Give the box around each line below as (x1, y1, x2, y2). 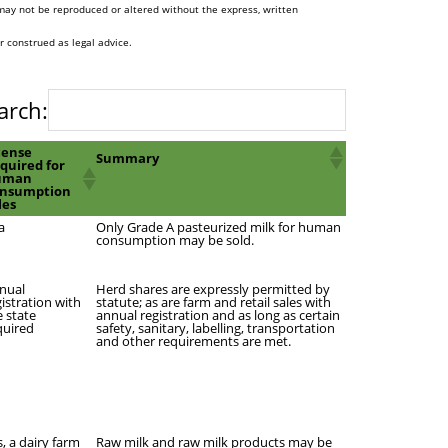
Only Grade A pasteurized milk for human (96, 218, 341, 236)
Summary (96, 148, 159, 167)
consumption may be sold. (96, 231, 254, 249)
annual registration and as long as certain (96, 306, 340, 324)
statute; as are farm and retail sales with (96, 293, 331, 311)
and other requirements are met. (96, 332, 291, 350)
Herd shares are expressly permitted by (96, 280, 330, 298)
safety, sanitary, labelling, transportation (96, 319, 335, 337)
